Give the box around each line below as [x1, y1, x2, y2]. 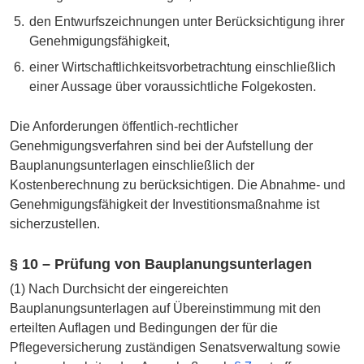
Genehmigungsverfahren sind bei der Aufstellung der [10, 138, 313, 153]
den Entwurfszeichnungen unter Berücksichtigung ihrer [28, 14, 344, 28]
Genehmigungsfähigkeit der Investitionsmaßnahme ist [10, 197, 319, 211]
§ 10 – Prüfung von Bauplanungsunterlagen [10, 256, 312, 272]
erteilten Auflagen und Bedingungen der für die [10, 321, 278, 336]
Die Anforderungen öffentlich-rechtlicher [10, 119, 238, 133]
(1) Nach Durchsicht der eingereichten [10, 282, 228, 297]
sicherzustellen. [10, 216, 100, 231]
